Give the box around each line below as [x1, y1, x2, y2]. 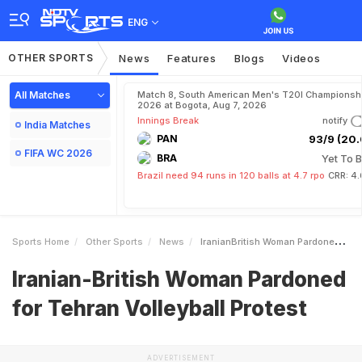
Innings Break [137, 115, 199, 126]
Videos [282, 52, 321, 65]
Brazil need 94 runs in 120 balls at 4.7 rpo [137, 170, 325, 181]
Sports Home [12, 236, 69, 247]
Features [167, 52, 217, 65]
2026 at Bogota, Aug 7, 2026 [137, 99, 267, 111]
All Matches [15, 89, 70, 101]
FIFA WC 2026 [24, 147, 92, 159]
